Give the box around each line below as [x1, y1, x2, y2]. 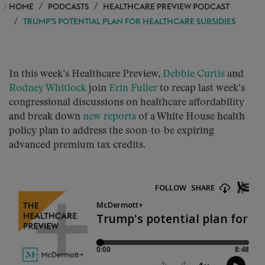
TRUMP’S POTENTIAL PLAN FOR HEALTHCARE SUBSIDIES [23, 18, 235, 26]
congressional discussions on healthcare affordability [9, 98, 244, 108]
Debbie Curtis [163, 69, 225, 79]
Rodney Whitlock [9, 83, 86, 93]
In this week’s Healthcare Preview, [9, 69, 163, 79]
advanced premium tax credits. [9, 140, 146, 150]
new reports [83, 112, 136, 122]
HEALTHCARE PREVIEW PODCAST [103, 3, 230, 11]
